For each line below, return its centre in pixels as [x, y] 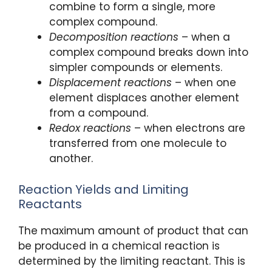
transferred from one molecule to [138, 144]
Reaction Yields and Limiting [104, 189]
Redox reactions [90, 128]
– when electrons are [188, 128]
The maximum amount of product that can [133, 230]
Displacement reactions [110, 83]
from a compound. [99, 113]
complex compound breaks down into [149, 53]
